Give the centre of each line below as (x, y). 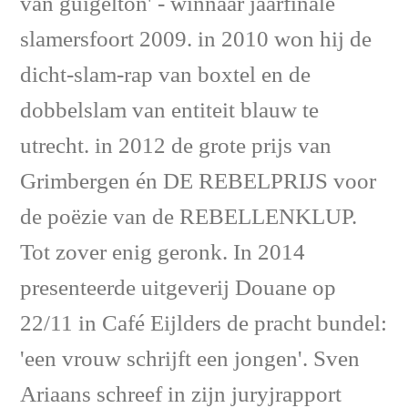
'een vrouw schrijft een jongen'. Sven (190, 360)
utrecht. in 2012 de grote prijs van (176, 147)
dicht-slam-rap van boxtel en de (165, 76)
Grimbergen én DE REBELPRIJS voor (198, 182)
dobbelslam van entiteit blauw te (169, 111)
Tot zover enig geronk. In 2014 (163, 253)
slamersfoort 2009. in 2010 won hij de (196, 40)
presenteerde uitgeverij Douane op (178, 289)
